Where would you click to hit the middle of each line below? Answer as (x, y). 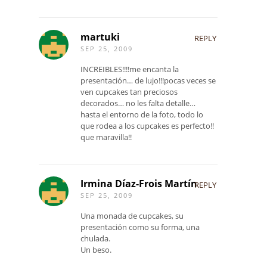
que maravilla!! (106, 137)
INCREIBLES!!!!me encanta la (130, 69)
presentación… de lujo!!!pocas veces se (148, 81)
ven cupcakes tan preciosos (129, 92)
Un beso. (96, 250)
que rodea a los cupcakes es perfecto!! (147, 126)
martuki (100, 37)
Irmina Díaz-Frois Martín (139, 183)
